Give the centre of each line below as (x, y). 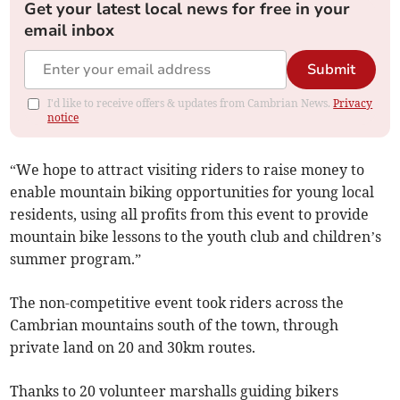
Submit (331, 70)
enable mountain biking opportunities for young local (192, 192)
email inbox (70, 31)
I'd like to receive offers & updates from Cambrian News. (191, 104)
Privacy (353, 104)
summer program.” (76, 259)
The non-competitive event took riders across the (177, 303)
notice (63, 118)
